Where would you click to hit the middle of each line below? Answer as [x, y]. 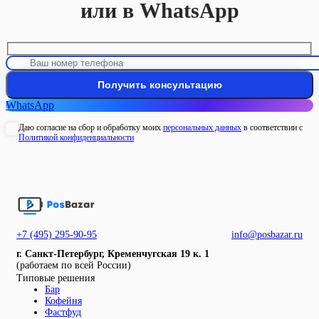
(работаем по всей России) [74, 266]
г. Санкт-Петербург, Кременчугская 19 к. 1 [113, 254]
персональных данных [202, 128]
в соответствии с [272, 128]
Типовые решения [56, 278]
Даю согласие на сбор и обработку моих [91, 128]
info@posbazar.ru [267, 235]
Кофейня [63, 301]
